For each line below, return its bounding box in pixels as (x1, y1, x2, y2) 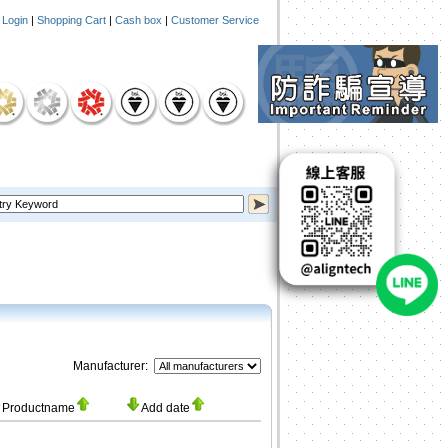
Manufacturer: (73, 359, 151, 373)
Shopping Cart (37, 14, 106, 26)
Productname (2, 401, 75, 415)
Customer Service (171, 14, 259, 26)
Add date (141, 401, 190, 415)
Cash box (115, 14, 162, 26)
